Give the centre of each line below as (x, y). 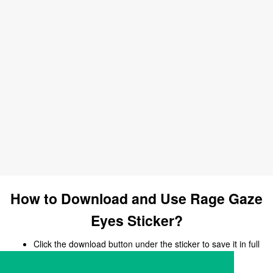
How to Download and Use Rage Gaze (136, 198)
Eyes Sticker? (136, 220)
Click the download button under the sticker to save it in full (147, 244)
